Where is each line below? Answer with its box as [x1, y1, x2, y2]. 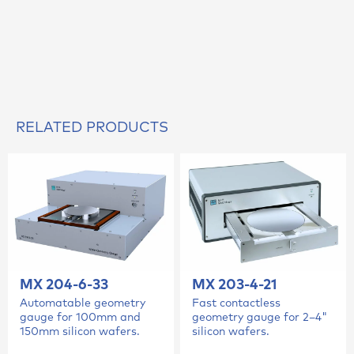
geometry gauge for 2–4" [192, 310, 328, 325]
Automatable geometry [20, 296, 146, 311]
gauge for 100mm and [20, 310, 141, 325]
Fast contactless [192, 296, 281, 311]
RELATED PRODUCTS [16, 117, 168, 136]
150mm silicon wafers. [20, 324, 141, 339]
